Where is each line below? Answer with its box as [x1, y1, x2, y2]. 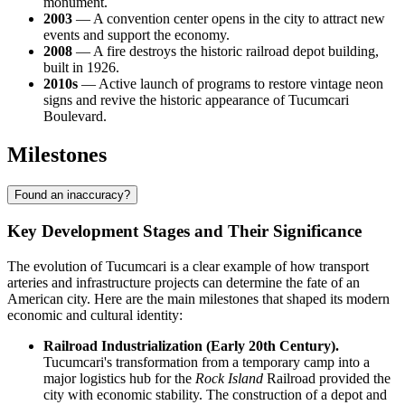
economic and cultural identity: [7, 306, 183, 323]
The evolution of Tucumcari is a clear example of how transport [7, 258, 369, 274]
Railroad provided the [263, 370, 391, 386]
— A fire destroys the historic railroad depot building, [72, 43, 379, 60]
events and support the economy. [43, 27, 230, 43]
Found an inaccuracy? [14, 188, 130, 202]
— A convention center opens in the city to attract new [72, 11, 385, 27]
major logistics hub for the [43, 370, 195, 386]
